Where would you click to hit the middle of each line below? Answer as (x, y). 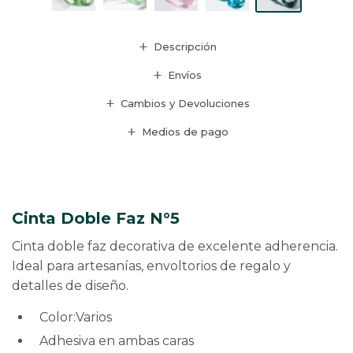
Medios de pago (185, 131)
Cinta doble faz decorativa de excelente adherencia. (175, 246)
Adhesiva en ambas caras (117, 340)
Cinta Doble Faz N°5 (96, 218)
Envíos (185, 74)
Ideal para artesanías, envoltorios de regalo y (151, 266)
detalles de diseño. (70, 285)
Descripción (185, 46)
